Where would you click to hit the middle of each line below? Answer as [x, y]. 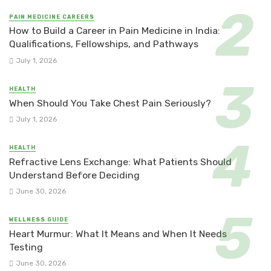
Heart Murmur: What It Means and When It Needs [118, 234]
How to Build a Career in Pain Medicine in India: [115, 31]
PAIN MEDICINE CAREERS [52, 17]
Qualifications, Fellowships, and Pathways [104, 44]
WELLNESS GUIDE [39, 220]
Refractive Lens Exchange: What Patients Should [120, 162]
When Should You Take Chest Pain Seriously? [110, 103]
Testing [26, 247]
